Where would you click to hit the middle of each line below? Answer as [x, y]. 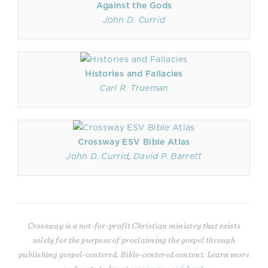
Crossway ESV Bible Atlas [134, 142]
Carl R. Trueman [134, 88]
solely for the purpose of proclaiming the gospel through [134, 240]
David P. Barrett [168, 156]
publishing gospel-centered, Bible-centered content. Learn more [134, 255]
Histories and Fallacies [134, 74]
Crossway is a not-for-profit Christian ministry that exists [134, 226]
